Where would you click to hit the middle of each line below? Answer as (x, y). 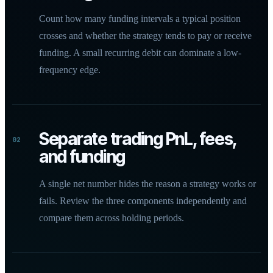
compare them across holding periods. (112, 218)
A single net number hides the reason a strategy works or (147, 184)
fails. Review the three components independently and (143, 201)
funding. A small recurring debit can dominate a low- (140, 53)
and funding (82, 157)
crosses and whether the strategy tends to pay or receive (145, 36)
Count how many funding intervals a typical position (140, 19)
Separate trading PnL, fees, (138, 139)
